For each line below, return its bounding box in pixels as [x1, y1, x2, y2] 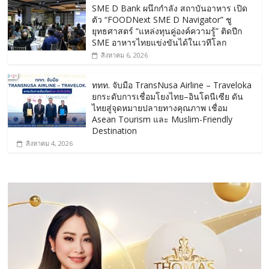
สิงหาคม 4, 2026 [26, 139, 73, 148]
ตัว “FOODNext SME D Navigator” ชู [92, 14, 232, 26]
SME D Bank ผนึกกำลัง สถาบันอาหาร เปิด [92, 2, 248, 14]
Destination [92, 125, 138, 137]
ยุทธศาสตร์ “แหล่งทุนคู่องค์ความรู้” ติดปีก [92, 25, 243, 37]
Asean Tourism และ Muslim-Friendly [92, 113, 233, 125]
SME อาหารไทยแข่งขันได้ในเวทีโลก [92, 37, 227, 49]
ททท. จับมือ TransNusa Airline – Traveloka [92, 79, 252, 91]
